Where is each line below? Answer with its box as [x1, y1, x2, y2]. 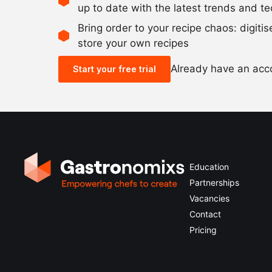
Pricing [189, 224, 217, 235]
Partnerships [189, 177, 239, 188]
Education [189, 161, 229, 172]
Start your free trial [73, 63, 156, 74]
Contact [189, 208, 221, 219]
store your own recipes [78, 36, 189, 49]
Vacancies [189, 192, 229, 203]
